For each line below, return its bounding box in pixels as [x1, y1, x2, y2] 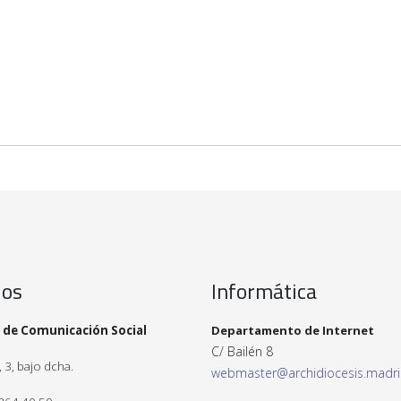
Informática [211, 275, 317, 307]
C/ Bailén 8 [211, 343, 273, 360]
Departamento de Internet [211, 322, 374, 338]
